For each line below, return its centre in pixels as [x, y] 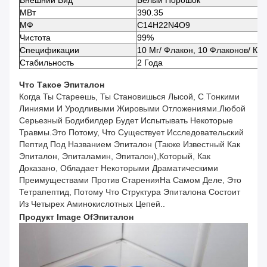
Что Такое [40, 85]
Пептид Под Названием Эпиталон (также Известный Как [130, 145]
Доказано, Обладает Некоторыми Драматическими [119, 168]
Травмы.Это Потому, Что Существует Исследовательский [131, 133]
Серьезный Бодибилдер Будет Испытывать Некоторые [126, 121]
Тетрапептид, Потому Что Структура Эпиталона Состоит [130, 192]
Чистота [35, 38]
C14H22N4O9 [164, 25]
